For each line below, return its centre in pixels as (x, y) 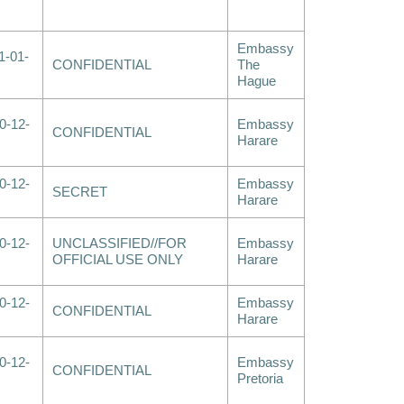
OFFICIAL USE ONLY (118, 260)
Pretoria (260, 379)
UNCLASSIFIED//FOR (119, 243)
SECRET (80, 192)
